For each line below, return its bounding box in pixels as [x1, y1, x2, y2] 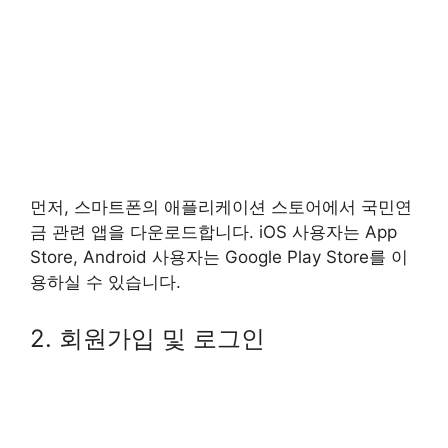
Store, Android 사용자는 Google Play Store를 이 [30, 247, 408, 267]
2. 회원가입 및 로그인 [30, 323, 265, 353]
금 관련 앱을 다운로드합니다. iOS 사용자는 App [30, 222, 397, 242]
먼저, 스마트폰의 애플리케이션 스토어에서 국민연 [30, 197, 412, 217]
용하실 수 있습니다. [30, 272, 181, 292]
